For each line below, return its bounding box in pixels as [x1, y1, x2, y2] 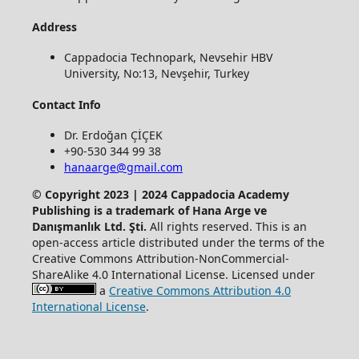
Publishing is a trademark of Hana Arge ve [31, 203, 267, 219]
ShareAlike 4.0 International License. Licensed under [31, 267, 315, 283]
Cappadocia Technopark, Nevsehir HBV [63, 50, 272, 66]
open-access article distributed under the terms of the [31, 235, 325, 251]
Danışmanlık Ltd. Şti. [31, 219, 150, 235]
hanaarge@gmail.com [63, 159, 183, 175]
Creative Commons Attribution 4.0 [108, 283, 291, 299]
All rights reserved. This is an [149, 219, 307, 235]
